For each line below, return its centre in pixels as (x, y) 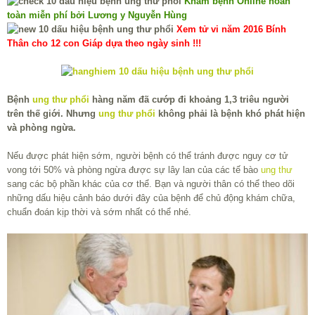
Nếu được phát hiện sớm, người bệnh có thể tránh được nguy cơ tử (148, 156)
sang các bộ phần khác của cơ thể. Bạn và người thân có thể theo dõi (151, 184)
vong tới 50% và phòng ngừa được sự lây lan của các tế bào (134, 170)
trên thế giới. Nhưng (53, 114)
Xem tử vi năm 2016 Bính (231, 30)
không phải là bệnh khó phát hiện (230, 114)
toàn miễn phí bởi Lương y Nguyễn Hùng (97, 15)
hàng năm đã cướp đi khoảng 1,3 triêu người (189, 100)
